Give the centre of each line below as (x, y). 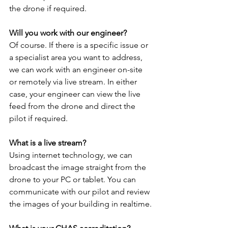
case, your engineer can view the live (76, 94)
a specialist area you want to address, (77, 58)
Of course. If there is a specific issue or (80, 45)
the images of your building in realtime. (80, 204)
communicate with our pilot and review (80, 192)
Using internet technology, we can (72, 155)
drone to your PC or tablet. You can (74, 180)
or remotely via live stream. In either (74, 82)
